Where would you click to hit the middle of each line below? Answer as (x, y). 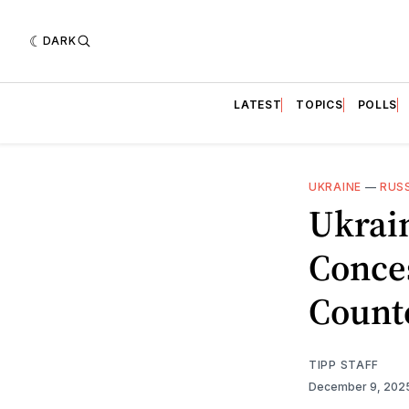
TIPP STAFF (344, 364)
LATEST (258, 104)
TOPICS (320, 104)
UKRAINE (335, 186)
